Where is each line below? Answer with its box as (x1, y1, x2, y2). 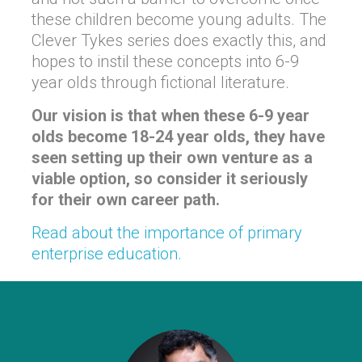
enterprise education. (32, 244, 182, 263)
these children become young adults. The (32, 10, 326, 29)
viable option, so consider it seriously (32, 169, 308, 188)
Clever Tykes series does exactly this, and (32, 31, 326, 50)
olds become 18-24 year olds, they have (32, 127, 325, 146)
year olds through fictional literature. (32, 73, 289, 92)
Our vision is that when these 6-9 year (32, 106, 309, 125)
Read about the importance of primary (32, 223, 302, 242)
